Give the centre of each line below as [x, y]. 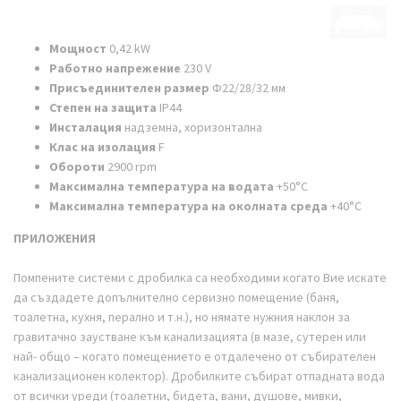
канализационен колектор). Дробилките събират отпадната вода [199, 375]
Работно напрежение [115, 68]
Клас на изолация [104, 146]
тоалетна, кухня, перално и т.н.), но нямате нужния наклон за [182, 316]
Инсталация [87, 127]
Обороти [77, 166]
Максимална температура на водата [163, 186]
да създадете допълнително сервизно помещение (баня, [176, 297]
